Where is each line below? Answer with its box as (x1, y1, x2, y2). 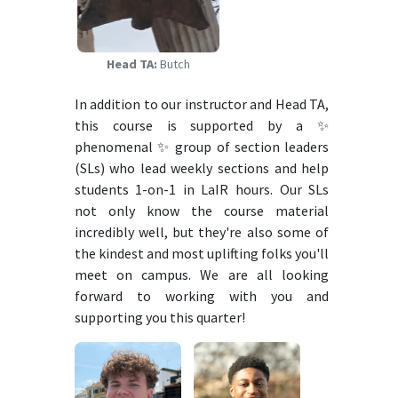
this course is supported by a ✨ (74, 116, 330, 134)
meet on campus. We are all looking (74, 266, 330, 283)
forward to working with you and (74, 287, 330, 305)
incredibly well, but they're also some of (74, 223, 330, 241)
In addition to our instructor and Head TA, (74, 95, 330, 113)
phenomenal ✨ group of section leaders (74, 138, 330, 155)
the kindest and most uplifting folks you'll (74, 244, 330, 262)
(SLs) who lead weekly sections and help (74, 159, 330, 177)
